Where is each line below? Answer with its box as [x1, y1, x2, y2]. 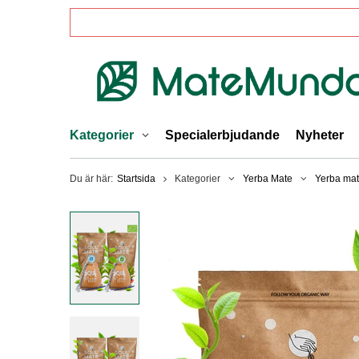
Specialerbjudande [165, 128, 280, 142]
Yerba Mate [243, 173, 292, 184]
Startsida [117, 173, 155, 184]
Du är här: [70, 173, 113, 184]
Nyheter [296, 128, 344, 142]
